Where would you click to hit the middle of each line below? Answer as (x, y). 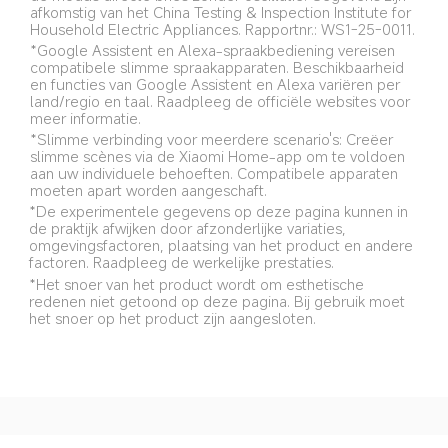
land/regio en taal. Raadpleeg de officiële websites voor (221, 101)
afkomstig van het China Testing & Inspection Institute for (223, 12)
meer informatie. (85, 118)
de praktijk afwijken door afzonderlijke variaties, (190, 228)
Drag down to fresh (233, 425)
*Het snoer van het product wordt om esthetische (199, 283)
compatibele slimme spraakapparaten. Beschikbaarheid (218, 67)
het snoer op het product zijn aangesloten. (173, 317)
